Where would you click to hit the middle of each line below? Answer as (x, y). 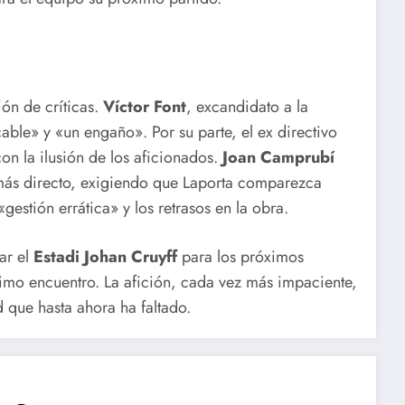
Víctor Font (145, 107)
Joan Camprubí (278, 158)
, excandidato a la (247, 107)
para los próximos (240, 256)
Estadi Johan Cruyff (105, 256)
